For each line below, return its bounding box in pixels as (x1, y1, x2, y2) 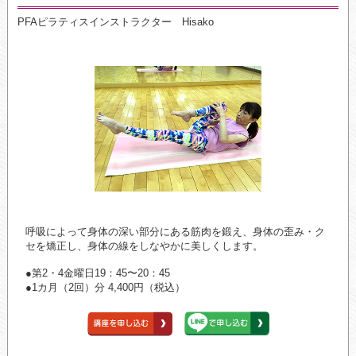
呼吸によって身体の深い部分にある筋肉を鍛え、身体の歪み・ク (25, 226, 325, 238)
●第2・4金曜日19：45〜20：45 (25, 267, 170, 280)
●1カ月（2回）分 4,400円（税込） (25, 281, 185, 294)
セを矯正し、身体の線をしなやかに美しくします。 (25, 240, 263, 253)
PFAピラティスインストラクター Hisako (17, 16, 214, 29)
